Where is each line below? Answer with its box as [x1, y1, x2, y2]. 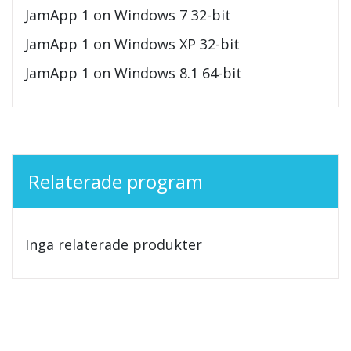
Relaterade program [28, 168, 203, 195]
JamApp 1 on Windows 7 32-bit [25, 5, 231, 25]
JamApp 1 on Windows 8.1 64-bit [25, 63, 242, 83]
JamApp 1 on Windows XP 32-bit [25, 34, 240, 54]
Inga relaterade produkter [25, 235, 202, 255]
